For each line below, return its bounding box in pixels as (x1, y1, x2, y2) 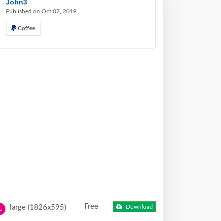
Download (124, 204, 153, 210)
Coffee (18, 25, 35, 31)
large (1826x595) (8, 204, 66, 211)
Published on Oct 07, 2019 (6, 8, 76, 14)
